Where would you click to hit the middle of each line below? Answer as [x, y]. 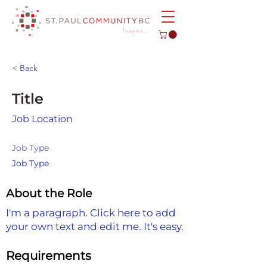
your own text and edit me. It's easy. [95, 226]
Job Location [42, 119]
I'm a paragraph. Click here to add [91, 212]
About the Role [49, 193]
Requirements [49, 255]
